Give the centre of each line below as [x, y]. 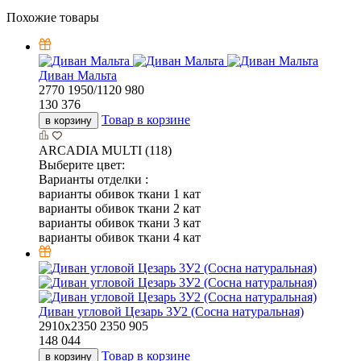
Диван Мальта [78, 76]
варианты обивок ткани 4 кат [120, 238]
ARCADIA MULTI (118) [105, 151]
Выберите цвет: [82, 165]
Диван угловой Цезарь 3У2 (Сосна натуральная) [171, 312]
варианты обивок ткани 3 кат [120, 223]
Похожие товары [53, 18]
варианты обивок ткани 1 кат [120, 194]
